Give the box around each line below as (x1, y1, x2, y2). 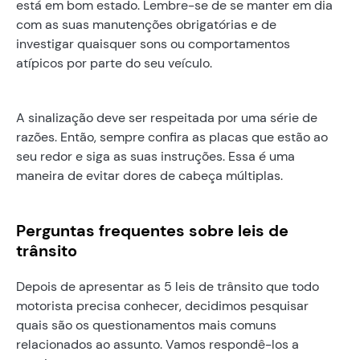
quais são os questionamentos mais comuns (16, 316, 276, 333)
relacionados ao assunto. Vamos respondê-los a (16, 335, 299, 353)
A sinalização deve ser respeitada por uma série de (16, 108, 317, 126)
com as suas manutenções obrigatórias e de (16, 15, 276, 33)
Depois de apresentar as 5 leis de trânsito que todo (16, 277, 319, 295)
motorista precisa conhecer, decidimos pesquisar (16, 297, 309, 314)
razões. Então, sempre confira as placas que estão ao (16, 128, 328, 145)
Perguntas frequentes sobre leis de (16, 219, 288, 241)
